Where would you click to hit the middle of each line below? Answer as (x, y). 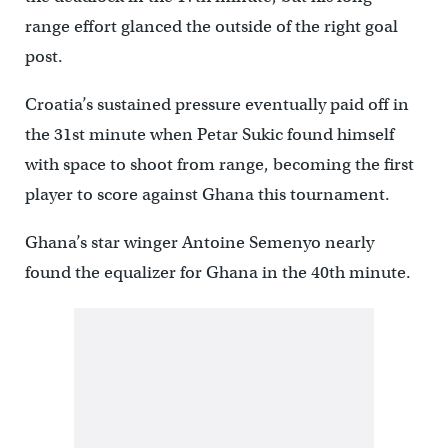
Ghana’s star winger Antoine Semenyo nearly (199, 243)
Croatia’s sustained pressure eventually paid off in (216, 105)
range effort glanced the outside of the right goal (211, 27)
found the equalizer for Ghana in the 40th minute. (217, 273)
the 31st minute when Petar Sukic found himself (209, 135)
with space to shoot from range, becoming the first (219, 165)
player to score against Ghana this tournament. (207, 195)
